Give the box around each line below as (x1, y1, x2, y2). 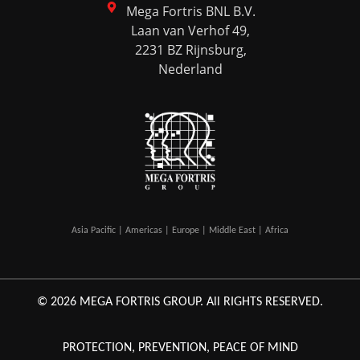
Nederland (158, 59, 223, 78)
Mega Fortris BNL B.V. (125, 2, 256, 20)
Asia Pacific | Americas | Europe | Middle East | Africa (72, 225, 288, 235)
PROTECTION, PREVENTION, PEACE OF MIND (62, 341, 298, 354)
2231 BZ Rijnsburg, (134, 40, 247, 59)
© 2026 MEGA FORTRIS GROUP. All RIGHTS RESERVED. (37, 295, 323, 309)
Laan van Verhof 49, (131, 21, 251, 39)
